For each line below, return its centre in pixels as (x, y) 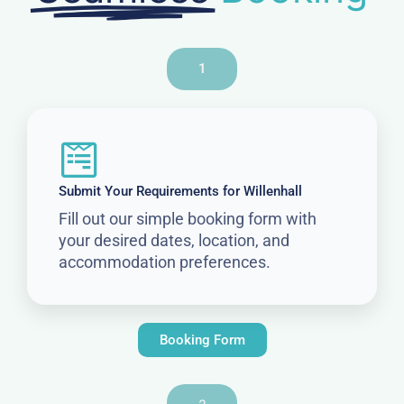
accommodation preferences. (165, 262)
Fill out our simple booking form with (188, 218)
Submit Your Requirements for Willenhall (180, 191)
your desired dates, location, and (174, 240)
